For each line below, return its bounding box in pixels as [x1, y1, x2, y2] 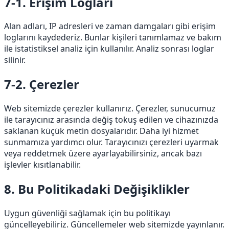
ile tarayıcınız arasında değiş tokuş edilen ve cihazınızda [4, 114, 218, 126]
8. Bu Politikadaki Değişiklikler [4, 180, 190, 198]
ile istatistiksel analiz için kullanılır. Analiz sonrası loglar [4, 43, 214, 55]
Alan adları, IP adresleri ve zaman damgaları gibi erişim [4, 20, 216, 32]
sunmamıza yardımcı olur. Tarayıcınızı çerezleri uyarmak [4, 136, 219, 148]
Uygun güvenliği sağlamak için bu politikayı [4, 208, 171, 219]
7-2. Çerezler [4, 76, 79, 93]
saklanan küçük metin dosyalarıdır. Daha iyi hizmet [4, 125, 199, 137]
